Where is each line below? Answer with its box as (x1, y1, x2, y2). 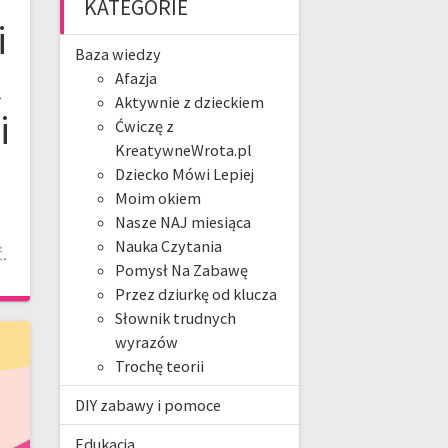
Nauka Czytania (114, 236, 222, 257)
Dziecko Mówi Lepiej (114, 164, 254, 185)
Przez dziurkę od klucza (114, 284, 277, 305)
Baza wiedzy (74, 44, 161, 65)
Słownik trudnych (114, 308, 236, 329)
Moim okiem (114, 188, 201, 209)
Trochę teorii (114, 356, 204, 377)
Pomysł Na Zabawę (114, 260, 248, 281)
